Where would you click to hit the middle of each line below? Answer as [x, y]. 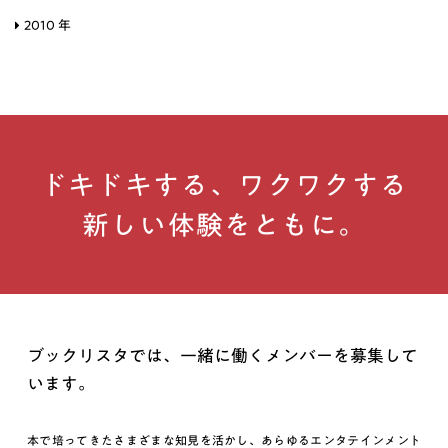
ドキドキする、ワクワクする [224, 184]
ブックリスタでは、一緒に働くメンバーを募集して [222, 356]
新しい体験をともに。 [224, 224]
